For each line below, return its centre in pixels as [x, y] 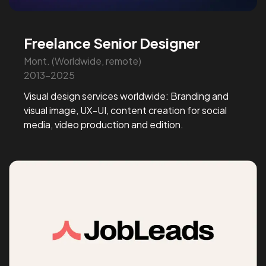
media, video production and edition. [104, 124]
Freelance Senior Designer [112, 42]
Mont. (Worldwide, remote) [83, 61]
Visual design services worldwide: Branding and [126, 96]
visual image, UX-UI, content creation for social [126, 110]
